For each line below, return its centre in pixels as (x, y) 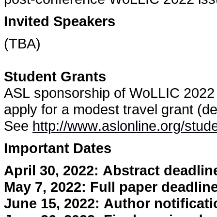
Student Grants (55, 76)
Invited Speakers (60, 21)
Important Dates (58, 148)
